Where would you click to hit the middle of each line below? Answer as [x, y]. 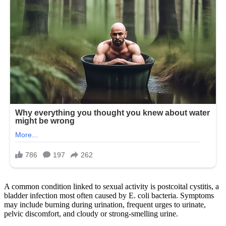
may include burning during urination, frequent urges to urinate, [105, 204]
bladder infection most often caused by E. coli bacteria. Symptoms [109, 195]
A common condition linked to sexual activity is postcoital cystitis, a [111, 186]
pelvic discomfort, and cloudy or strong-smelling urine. [91, 213]
